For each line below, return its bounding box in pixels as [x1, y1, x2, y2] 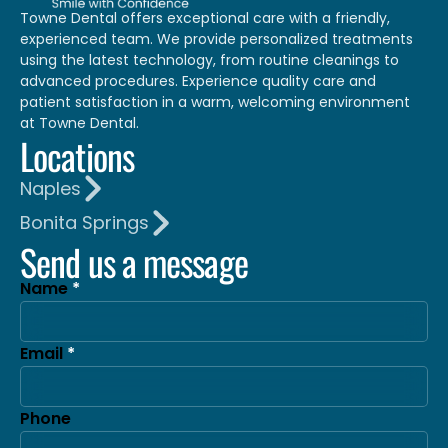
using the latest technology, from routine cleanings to [20, 50, 399, 71]
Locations [20, 129, 134, 183]
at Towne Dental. [20, 113, 139, 134]
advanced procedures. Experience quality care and [20, 71, 376, 92]
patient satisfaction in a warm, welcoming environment [20, 92, 410, 113]
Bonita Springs [20, 210, 149, 236]
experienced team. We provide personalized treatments [20, 29, 413, 50]
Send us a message [20, 235, 248, 289]
